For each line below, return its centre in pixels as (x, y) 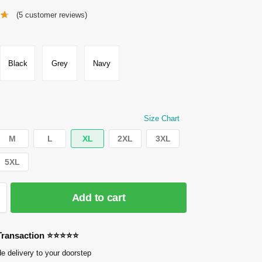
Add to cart (99, 198)
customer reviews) (55, 15)
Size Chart (162, 119)
